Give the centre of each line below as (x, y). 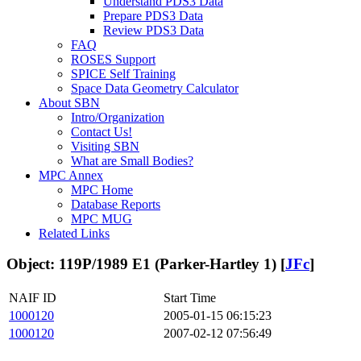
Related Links (74, 233)
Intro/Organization (118, 117)
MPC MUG (102, 218)
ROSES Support (113, 59)
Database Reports (116, 204)
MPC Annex (71, 175)
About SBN (69, 102)
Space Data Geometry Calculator (155, 88)
